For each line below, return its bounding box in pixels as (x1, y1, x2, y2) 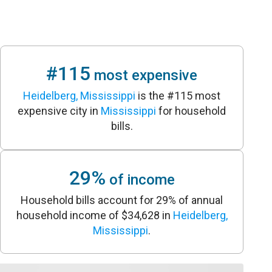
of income (105, 171, 175, 188)
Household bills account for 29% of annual (21, 193, 223, 206)
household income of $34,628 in (16, 208, 173, 222)
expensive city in (18, 104, 101, 118)
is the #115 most (135, 89, 221, 103)
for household (156, 104, 226, 118)
